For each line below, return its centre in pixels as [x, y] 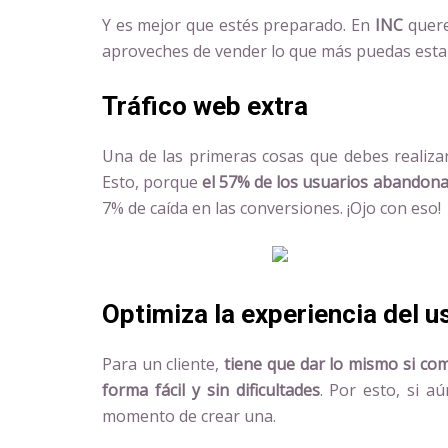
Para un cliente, [163, 363]
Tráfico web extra [205, 105]
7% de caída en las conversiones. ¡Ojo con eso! [271, 207]
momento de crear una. [189, 415]
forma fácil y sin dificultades [211, 389]
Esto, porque [152, 181]
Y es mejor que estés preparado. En [238, 25]
